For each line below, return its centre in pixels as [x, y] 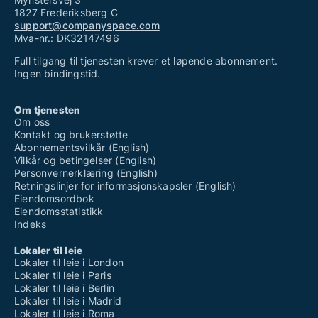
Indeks [31, 224]
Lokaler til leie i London [69, 263]
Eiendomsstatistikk [59, 212]
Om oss [32, 122]
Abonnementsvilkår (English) [82, 148]
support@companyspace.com [87, 26]
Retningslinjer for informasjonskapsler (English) [125, 186]
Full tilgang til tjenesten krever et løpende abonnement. [146, 61]
